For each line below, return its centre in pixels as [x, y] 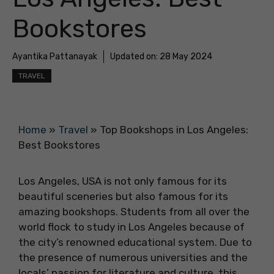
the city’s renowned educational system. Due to [135, 242]
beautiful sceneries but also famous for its [123, 196]
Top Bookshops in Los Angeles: [174, 130]
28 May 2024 [186, 57]
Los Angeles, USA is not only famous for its [123, 181]
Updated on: [135, 57]
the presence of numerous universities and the [133, 257]
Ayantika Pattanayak [55, 57]
